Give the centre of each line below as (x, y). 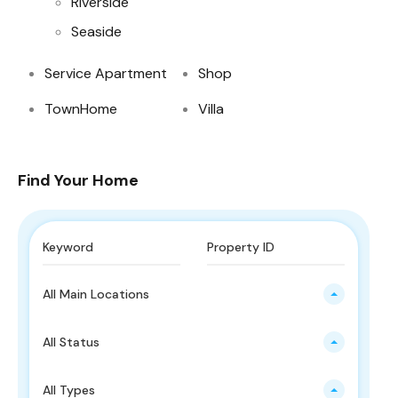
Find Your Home (79, 181)
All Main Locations (96, 295)
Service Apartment (106, 74)
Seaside (97, 32)
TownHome (81, 109)
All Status (72, 342)
